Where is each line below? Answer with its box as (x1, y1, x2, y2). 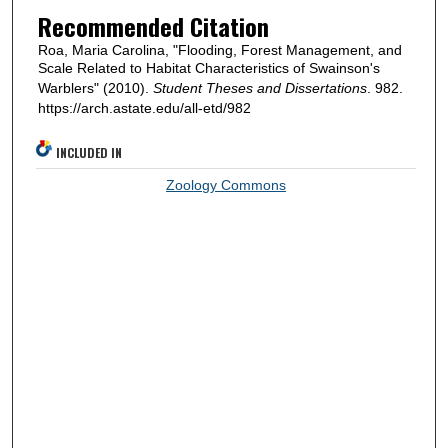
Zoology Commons (166, 176, 287, 193)
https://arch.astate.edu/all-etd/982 (37, 100, 251, 117)
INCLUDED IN (56, 143, 123, 161)
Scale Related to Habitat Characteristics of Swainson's (37, 60, 380, 77)
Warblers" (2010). (37, 80, 153, 97)
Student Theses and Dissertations (152, 80, 367, 97)
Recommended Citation (37, 8, 269, 45)
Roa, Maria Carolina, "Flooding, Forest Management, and (37, 42, 402, 59)
